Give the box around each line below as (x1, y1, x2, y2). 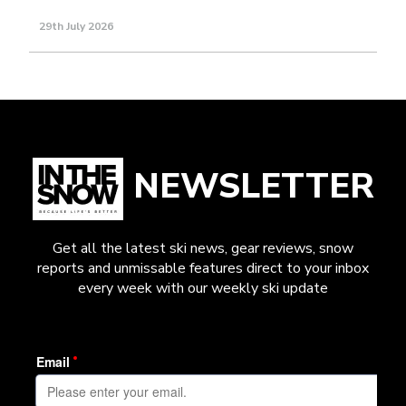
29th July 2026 (39, 18, 113, 34)
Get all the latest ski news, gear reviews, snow (53, 237, 353, 258)
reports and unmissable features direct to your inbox (37, 257, 369, 278)
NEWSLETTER (122, 162, 374, 209)
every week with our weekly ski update (78, 277, 328, 298)
